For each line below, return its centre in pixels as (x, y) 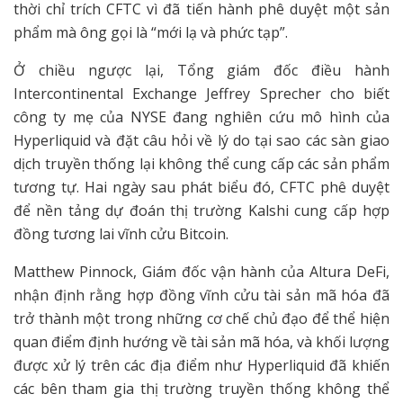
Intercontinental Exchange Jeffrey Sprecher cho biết (201, 94)
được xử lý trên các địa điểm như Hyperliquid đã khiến (201, 366)
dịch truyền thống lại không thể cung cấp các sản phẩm (201, 164)
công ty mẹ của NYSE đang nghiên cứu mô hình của (201, 117)
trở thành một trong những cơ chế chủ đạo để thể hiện (201, 319)
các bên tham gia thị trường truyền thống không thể (201, 389)
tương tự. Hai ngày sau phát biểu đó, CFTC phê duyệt (201, 188)
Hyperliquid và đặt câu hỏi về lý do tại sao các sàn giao (201, 141)
